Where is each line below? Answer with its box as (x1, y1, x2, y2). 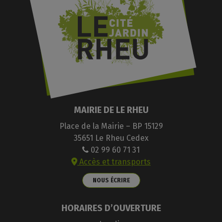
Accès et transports (77, 157, 151, 166)
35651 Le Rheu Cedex (73, 133, 149, 143)
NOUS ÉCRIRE (92, 176, 130, 184)
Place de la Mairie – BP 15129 (59, 121, 163, 131)
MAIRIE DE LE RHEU (73, 105, 149, 116)
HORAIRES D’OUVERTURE (61, 203, 161, 214)
